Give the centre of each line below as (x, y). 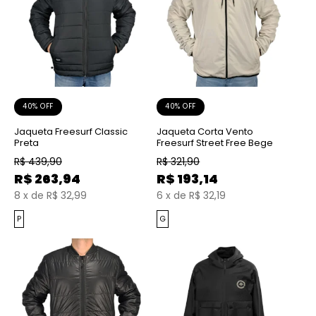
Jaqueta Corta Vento (205, 131)
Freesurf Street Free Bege (215, 142)
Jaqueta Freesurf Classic (71, 131)
